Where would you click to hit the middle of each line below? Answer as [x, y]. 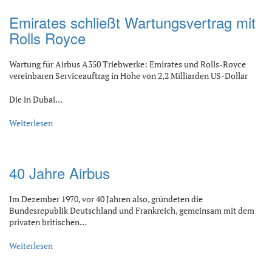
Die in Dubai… [36, 99]
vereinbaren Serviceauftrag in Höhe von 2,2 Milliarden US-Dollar [128, 76]
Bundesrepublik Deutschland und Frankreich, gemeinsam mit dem [132, 210]
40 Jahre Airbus [59, 173]
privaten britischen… [48, 222]
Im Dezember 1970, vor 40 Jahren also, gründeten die [106, 199]
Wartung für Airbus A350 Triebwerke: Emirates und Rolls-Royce [127, 64]
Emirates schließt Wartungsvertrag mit [132, 22]
